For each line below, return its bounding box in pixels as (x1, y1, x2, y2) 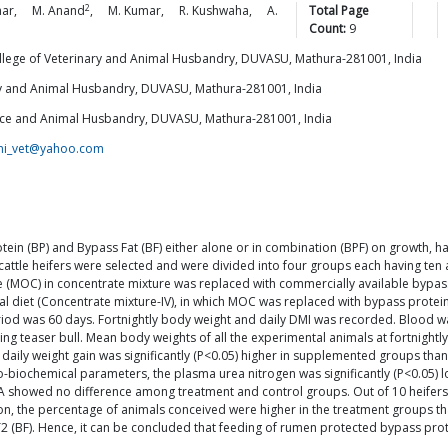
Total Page (309, 2, 370, 19)
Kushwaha (192, 2, 249, 19)
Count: (309, 20, 347, 37)
